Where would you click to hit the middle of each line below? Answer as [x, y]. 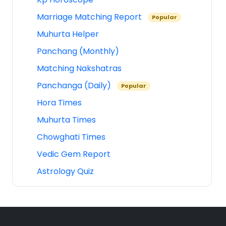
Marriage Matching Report [90, 17]
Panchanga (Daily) [75, 85]
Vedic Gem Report [74, 154]
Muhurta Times [66, 120]
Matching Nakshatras [79, 68]
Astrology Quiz [65, 171]
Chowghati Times [71, 137]
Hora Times [59, 102]
